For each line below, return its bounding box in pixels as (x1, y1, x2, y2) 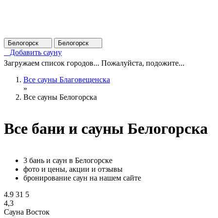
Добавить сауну (4, 48, 62, 56)
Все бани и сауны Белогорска (4, 120, 208, 138)
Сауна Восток (4, 207, 50, 216)
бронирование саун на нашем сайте (23, 173, 141, 182)
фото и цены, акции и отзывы (23, 164, 123, 173)
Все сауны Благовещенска (23, 75, 110, 84)
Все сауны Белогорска (23, 93, 97, 101)
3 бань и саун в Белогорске (23, 156, 112, 164)
